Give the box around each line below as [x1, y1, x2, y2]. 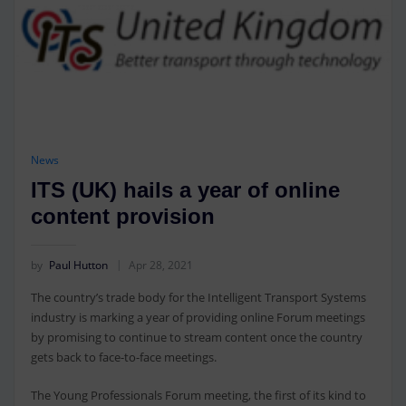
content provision [30, 204, 215, 229]
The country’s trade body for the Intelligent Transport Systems [30, 288, 366, 305]
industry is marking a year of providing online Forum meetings [30, 308, 365, 325]
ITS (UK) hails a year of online [30, 178, 340, 203]
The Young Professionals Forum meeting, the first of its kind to [30, 387, 366, 404]
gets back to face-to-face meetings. [30, 348, 217, 365]
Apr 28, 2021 [128, 256, 193, 273]
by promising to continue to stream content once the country [30, 328, 362, 345]
